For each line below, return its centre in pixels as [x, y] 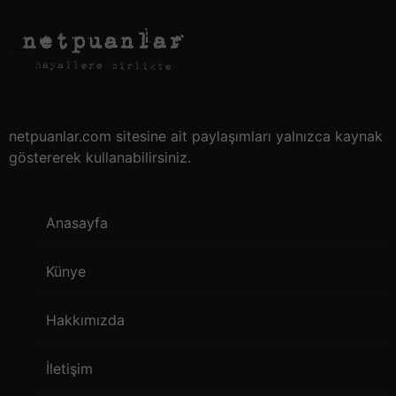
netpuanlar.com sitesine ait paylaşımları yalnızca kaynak [196, 137]
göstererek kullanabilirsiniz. [100, 158]
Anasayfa [77, 223]
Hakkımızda [85, 320]
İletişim [69, 369]
